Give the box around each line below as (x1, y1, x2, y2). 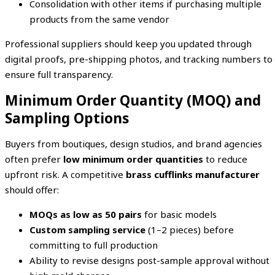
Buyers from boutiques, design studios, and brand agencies (5, 137, 262, 150)
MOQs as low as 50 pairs (29, 207, 142, 220)
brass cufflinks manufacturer (126, 168, 260, 180)
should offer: (5, 183, 59, 196)
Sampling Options (5, 108, 129, 128)
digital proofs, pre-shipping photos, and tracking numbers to (5, 52, 273, 65)
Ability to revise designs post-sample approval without (29, 254, 269, 266)
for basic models (142, 207, 217, 220)
